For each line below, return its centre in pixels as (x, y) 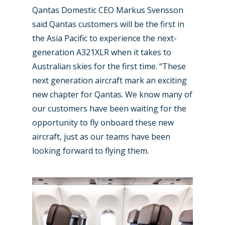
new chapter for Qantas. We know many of (112, 95)
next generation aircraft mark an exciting (109, 81)
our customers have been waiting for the (109, 109)
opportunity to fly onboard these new (103, 123)
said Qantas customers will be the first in (108, 24)
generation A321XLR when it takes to (102, 52)
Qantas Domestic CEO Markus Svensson (108, 10)
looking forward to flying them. (90, 151)
